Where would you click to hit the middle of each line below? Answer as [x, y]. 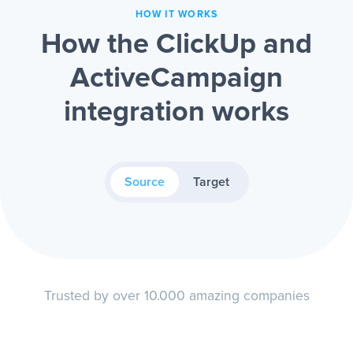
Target [211, 182]
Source [144, 182]
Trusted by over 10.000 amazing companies [176, 297]
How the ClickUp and [176, 45]
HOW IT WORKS [176, 15]
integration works [176, 113]
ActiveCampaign [176, 79]
